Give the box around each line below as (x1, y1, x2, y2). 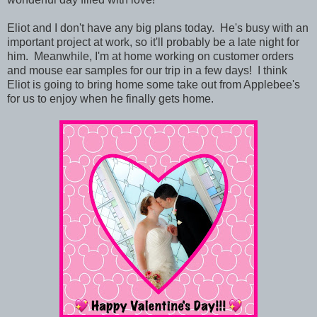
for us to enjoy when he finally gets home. (7, 92, 214, 105)
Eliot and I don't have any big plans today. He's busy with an (7, 21, 309, 34)
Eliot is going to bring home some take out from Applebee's (7, 78, 300, 91)
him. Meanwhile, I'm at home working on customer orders (7, 50, 294, 62)
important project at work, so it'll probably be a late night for (7, 35, 299, 48)
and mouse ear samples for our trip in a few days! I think (7, 64, 287, 76)
